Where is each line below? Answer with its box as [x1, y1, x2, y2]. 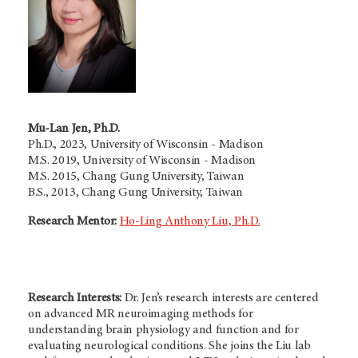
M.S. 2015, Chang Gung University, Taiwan [28, 169, 245, 183]
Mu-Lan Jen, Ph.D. [28, 121, 120, 135]
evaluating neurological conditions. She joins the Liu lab [28, 339, 311, 352]
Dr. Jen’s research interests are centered [124, 291, 319, 304]
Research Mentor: [28, 214, 117, 228]
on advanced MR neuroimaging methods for [28, 307, 253, 320]
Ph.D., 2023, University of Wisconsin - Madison [28, 137, 264, 151]
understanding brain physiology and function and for [28, 323, 299, 336]
